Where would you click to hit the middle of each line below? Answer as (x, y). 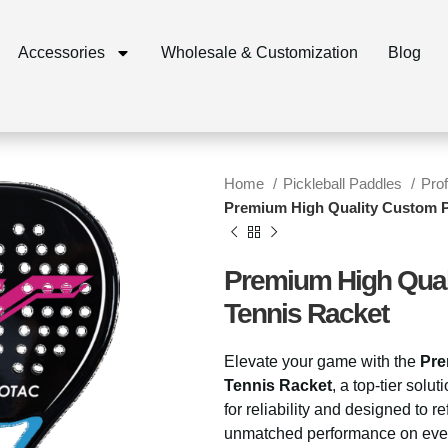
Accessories (61, 52)
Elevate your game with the (322, 361)
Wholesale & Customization (259, 52)
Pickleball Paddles (344, 183)
